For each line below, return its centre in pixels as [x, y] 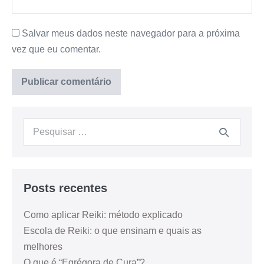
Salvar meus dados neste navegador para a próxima [131, 33]
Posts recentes [65, 188]
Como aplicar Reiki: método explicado [103, 214]
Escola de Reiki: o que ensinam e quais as [113, 230]
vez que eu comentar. [56, 49]
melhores [43, 246]
